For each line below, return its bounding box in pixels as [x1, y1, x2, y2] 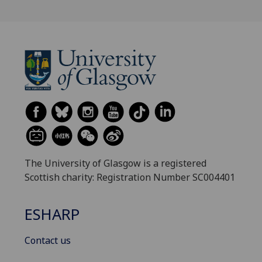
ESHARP [25, 204, 80, 225]
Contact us [25, 233, 71, 247]
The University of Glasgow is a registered [25, 157, 206, 170]
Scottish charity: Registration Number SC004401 [25, 171, 235, 184]
